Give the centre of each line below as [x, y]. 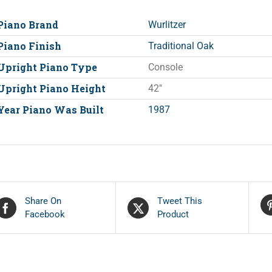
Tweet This [180, 201]
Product [173, 215]
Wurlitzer [167, 25]
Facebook [45, 215]
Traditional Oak [181, 46]
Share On [43, 201]
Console [166, 67]
